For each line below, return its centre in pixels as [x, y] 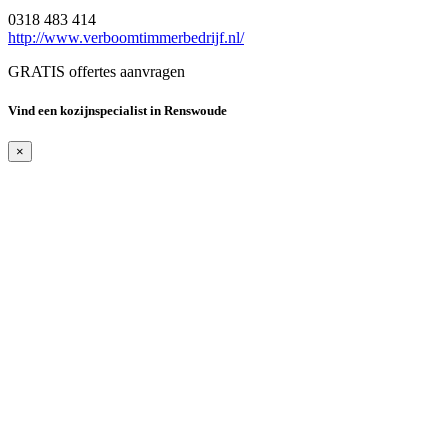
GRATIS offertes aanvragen [96, 72]
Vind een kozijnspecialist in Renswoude [117, 111]
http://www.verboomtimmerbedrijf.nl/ [126, 38]
